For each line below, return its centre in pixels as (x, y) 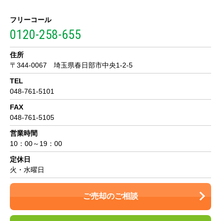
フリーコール (31, 19)
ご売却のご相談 (110, 196)
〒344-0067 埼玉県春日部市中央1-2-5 (71, 65)
